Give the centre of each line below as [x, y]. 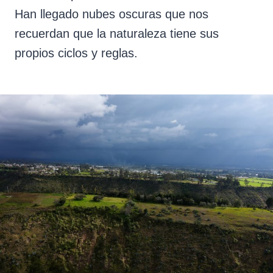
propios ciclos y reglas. [76, 53]
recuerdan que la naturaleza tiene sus [117, 34]
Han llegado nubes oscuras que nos [112, 14]
